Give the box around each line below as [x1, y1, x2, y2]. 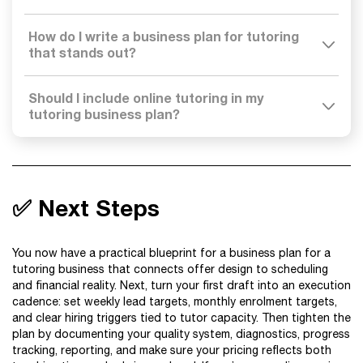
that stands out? [28, 45, 136, 60]
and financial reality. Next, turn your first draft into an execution [12, 279, 351, 292]
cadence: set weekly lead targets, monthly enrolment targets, [12, 295, 337, 308]
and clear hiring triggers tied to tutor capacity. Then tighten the [12, 311, 351, 324]
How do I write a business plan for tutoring [28, 28, 299, 44]
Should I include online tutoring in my [28, 90, 263, 105]
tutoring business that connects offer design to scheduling [12, 263, 328, 275]
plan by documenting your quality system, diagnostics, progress [12, 327, 350, 340]
